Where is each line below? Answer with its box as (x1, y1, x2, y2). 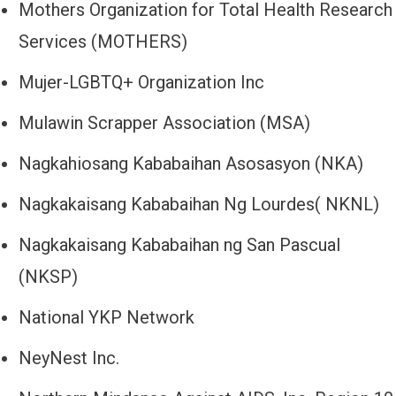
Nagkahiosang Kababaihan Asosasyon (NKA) (19, 153, 363, 175)
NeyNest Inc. (19, 347, 119, 369)
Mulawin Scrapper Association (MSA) (19, 112, 310, 134)
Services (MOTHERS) (19, 31, 187, 53)
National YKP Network (19, 307, 194, 329)
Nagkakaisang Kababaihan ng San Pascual (19, 234, 340, 256)
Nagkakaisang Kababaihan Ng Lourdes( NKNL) (19, 194, 379, 216)
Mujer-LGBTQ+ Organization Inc (19, 72, 264, 94)
